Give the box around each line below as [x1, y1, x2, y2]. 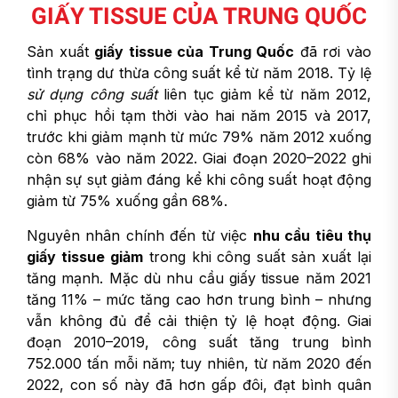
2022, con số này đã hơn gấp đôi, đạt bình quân [27, 376, 371, 394]
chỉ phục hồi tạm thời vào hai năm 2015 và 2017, [27, 107, 371, 124]
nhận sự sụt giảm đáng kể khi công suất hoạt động [27, 171, 371, 188]
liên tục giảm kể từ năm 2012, [156, 85, 372, 103]
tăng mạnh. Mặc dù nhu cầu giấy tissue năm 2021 [27, 269, 371, 287]
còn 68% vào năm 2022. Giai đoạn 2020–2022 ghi [27, 149, 371, 167]
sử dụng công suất [27, 85, 157, 103]
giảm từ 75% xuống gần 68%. [27, 192, 227, 210]
